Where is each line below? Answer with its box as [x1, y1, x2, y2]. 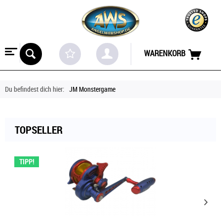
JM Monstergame [69, 84, 115, 94]
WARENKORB [144, 48, 185, 59]
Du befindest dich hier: [5, 84, 64, 94]
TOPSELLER [15, 122, 63, 137]
